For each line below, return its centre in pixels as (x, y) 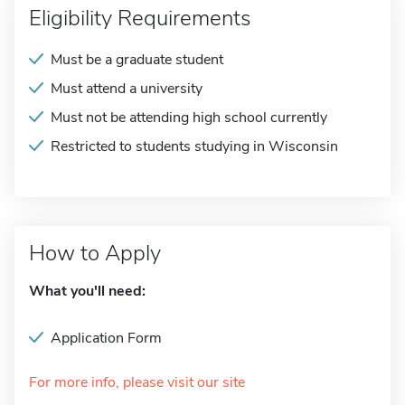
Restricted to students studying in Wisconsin (194, 146)
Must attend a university (127, 89)
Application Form (106, 338)
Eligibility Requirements (140, 18)
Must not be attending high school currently (189, 118)
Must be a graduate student (137, 60)
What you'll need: (87, 291)
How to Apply (95, 253)
